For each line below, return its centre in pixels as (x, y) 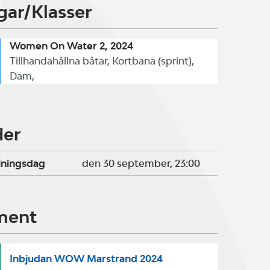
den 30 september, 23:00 (141, 163)
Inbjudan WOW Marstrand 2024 (86, 259)
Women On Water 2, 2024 (71, 46)
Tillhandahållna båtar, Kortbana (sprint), (102, 61)
